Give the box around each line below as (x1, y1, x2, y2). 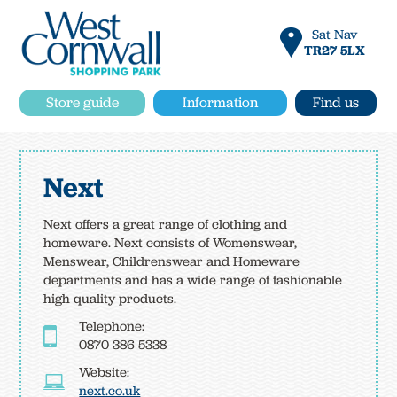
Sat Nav (312, 26, 358, 44)
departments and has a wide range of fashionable (43, 270, 343, 289)
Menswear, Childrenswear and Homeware (43, 252, 300, 270)
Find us (313, 92, 360, 112)
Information (182, 92, 258, 112)
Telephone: (79, 316, 145, 335)
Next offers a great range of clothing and (43, 214, 288, 233)
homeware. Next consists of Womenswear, (43, 233, 298, 252)
